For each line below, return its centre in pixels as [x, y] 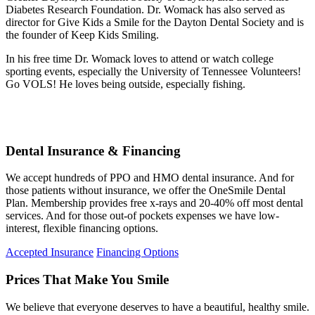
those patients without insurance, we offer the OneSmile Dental [146, 191]
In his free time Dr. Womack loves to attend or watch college [140, 58]
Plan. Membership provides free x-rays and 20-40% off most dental [154, 203]
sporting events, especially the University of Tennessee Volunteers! [153, 71]
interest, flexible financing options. [82, 229]
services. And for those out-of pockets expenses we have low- [142, 216]
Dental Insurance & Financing [93, 150]
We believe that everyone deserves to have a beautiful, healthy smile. [157, 307]
